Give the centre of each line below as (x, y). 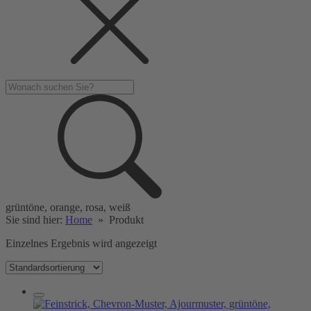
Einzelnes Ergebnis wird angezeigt (81, 243)
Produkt (126, 220)
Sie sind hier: (35, 220)
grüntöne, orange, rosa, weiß (68, 207)
